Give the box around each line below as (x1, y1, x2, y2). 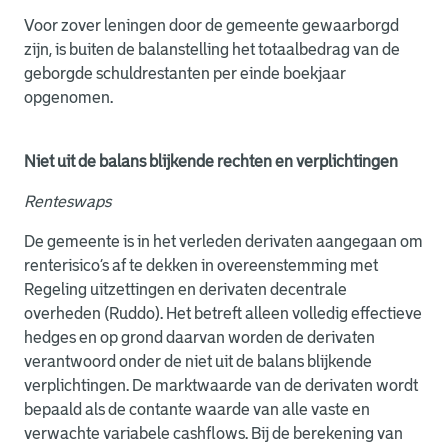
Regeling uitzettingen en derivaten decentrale (24, 281, 347, 298)
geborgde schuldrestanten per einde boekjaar (24, 65, 346, 82)
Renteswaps (24, 193, 111, 210)
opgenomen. (24, 89, 113, 106)
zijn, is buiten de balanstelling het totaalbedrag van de (24, 41, 400, 58)
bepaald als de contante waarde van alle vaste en (24, 401, 370, 418)
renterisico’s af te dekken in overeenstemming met (24, 257, 378, 274)
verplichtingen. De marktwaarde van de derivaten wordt (24, 377, 418, 394)
